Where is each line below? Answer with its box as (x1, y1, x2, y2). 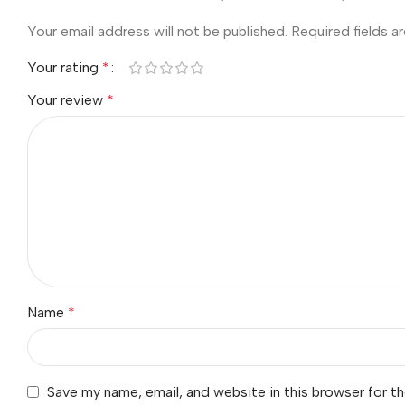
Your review (27, 90, 107, 108)
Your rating (27, 58, 102, 76)
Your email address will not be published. (27, 22, 287, 40)
